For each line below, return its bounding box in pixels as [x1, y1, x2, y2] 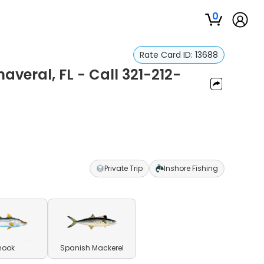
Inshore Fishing [163, 163, 218, 173]
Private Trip [104, 163, 143, 173]
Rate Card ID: [139, 49, 195, 61]
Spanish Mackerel [60, 243, 124, 253]
